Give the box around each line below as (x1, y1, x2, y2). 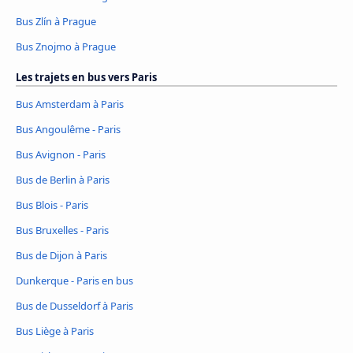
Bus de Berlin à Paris (16, 172, 110, 187)
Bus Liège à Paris (16, 323, 94, 338)
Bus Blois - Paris (16, 197, 88, 212)
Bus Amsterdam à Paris (16, 97, 124, 112)
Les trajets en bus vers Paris (16, 70, 157, 85)
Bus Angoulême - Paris (16, 121, 121, 136)
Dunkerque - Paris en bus (16, 273, 133, 288)
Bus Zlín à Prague (16, 14, 96, 29)
